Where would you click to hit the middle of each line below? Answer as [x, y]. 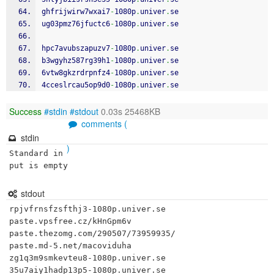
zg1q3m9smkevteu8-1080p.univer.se [87, 258]
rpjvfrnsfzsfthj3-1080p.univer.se [87, 209]
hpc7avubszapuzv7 [76, 48]
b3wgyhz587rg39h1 [76, 61]
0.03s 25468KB [129, 111]
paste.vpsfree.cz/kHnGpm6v [70, 221]
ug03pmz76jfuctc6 [76, 24]
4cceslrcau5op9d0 [76, 85]
